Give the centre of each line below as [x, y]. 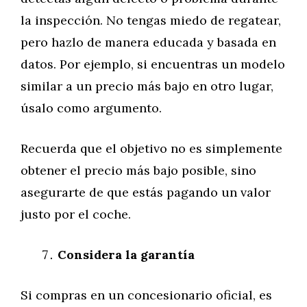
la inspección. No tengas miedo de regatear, [151, 20]
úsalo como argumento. [91, 108]
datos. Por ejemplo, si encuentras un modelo [153, 64]
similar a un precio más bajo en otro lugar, [147, 86]
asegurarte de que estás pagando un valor [146, 192]
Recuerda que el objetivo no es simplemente [151, 148]
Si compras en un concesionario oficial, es [146, 295]
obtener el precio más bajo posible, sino [138, 170]
